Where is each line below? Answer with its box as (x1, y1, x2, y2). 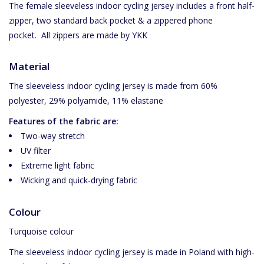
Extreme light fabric (21, 160, 94, 171)
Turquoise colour (9, 226, 74, 237)
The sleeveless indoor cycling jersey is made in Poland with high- (9, 246, 255, 258)
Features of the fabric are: (9, 115, 118, 127)
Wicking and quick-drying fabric (21, 174, 137, 186)
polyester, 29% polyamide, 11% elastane (9, 95, 163, 107)
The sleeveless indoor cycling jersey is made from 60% (9, 80, 217, 92)
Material (9, 60, 49, 74)
